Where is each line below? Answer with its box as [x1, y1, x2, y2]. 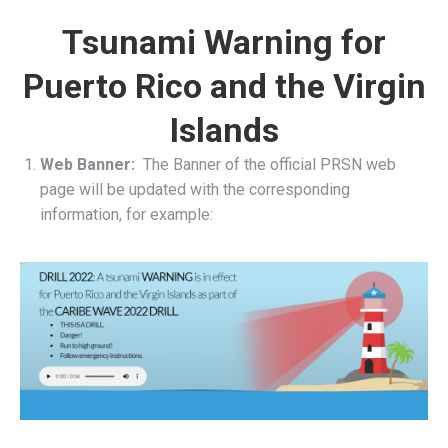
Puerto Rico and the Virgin [22, 66, 426, 107]
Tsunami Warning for [62, 22, 386, 63]
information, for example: [40, 205, 213, 225]
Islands [169, 110, 279, 151]
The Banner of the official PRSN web [143, 155, 396, 175]
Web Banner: [40, 155, 143, 175]
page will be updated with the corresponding [40, 180, 350, 200]
